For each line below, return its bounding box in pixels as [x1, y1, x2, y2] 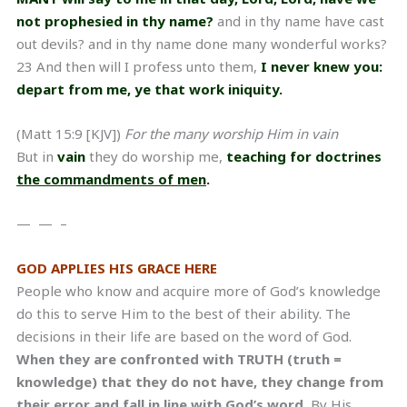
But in [16, 146, 57, 165]
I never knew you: [257, 56, 382, 75]
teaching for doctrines [226, 146, 382, 165]
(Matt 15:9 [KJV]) [16, 124, 124, 143]
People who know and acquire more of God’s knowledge [16, 281, 381, 300]
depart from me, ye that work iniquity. [16, 79, 283, 98]
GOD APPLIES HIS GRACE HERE [16, 258, 217, 277]
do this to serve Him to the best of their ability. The [16, 303, 351, 323]
